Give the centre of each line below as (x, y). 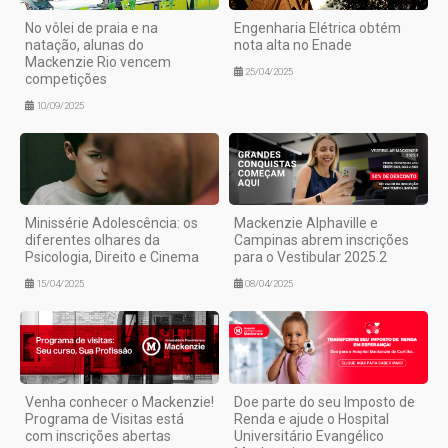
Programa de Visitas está (104, 418)
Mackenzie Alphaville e (306, 223)
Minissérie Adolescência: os (111, 223)
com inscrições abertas (98, 435)
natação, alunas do (84, 45)
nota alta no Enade (293, 45)
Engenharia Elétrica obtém (317, 28)
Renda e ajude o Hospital (311, 418)
